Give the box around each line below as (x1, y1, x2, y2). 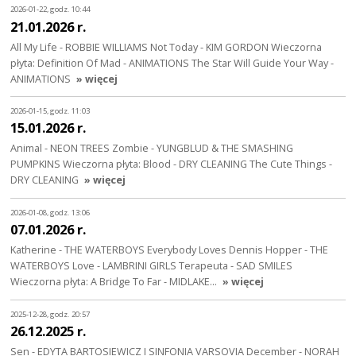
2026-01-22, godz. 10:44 (10, 4, 91, 15)
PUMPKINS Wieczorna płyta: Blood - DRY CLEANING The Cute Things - (10, 157, 333, 172)
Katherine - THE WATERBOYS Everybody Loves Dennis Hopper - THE (10, 242, 329, 257)
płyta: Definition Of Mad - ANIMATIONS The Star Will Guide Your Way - (10, 55, 335, 70)
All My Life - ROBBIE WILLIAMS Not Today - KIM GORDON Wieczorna (10, 39, 323, 54)
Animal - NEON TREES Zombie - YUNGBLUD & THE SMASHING (10, 141, 294, 156)
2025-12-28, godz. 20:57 (10, 308, 91, 319)
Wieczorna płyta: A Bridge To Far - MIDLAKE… (10, 274, 220, 289)
